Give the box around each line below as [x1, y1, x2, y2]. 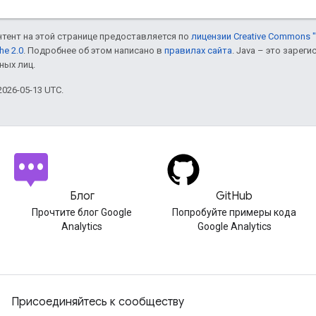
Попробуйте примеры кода [172, 207, 296, 218]
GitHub [216, 189, 253, 203]
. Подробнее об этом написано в [23, 44, 164, 56]
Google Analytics [197, 221, 272, 232]
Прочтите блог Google [32, 207, 132, 218]
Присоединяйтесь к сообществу [11, 295, 184, 309]
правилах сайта [164, 44, 232, 56]
